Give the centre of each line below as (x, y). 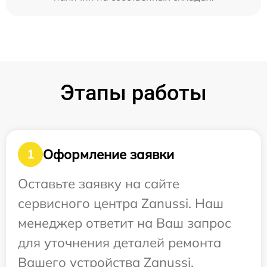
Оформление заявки (108, 154)
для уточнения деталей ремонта (119, 243)
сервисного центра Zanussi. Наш (121, 203)
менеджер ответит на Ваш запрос (125, 223)
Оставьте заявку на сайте (99, 184)
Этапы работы (133, 93)
